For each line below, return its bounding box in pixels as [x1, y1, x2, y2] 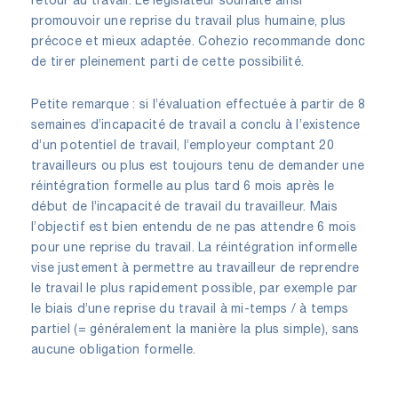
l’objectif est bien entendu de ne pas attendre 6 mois [31, 219, 356, 234]
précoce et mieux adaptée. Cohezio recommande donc [31, 33, 366, 48]
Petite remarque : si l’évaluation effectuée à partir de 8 [31, 96, 365, 111]
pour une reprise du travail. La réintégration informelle [31, 239, 358, 254]
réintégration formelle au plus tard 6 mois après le [31, 178, 335, 193]
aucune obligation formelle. [31, 341, 196, 356]
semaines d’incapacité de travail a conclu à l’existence [31, 116, 361, 131]
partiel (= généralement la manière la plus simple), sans [31, 321, 360, 336]
